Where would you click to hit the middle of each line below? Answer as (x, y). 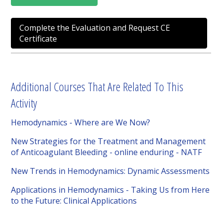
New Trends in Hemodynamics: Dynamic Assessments (111, 171)
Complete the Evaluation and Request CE (95, 28)
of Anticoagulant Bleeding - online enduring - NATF (107, 152)
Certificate (38, 39)
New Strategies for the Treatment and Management (109, 141)
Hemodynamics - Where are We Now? (81, 123)
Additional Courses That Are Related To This (97, 87)
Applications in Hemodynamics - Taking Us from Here (111, 190)
